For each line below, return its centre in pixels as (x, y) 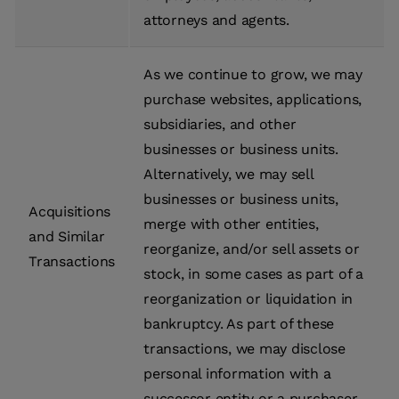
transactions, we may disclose (244, 349)
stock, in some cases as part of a (253, 274)
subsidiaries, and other (220, 125)
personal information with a (237, 374)
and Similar (67, 237)
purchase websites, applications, (252, 100)
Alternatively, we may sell (228, 175)
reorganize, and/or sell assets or (252, 249)
